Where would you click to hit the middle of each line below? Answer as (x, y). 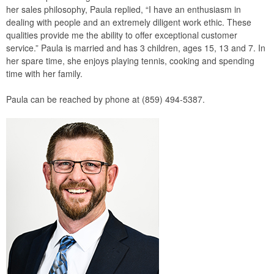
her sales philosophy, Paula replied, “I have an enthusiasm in (124, 9)
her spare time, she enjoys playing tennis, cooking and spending (130, 61)
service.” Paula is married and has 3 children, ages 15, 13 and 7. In (136, 48)
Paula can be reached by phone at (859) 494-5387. (106, 99)
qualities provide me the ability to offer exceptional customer (122, 35)
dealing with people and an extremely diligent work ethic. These (129, 22)
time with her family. (44, 73)
